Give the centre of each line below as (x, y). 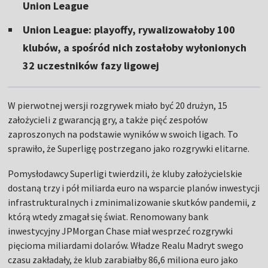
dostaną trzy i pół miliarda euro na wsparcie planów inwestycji (134, 188)
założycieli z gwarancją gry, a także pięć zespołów (108, 119)
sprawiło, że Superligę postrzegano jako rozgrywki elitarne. (129, 148)
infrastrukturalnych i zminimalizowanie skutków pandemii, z (132, 202)
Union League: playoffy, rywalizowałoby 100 (129, 29)
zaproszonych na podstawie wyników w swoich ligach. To (123, 134)
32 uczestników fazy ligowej (91, 65)
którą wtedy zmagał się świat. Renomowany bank (108, 216)
